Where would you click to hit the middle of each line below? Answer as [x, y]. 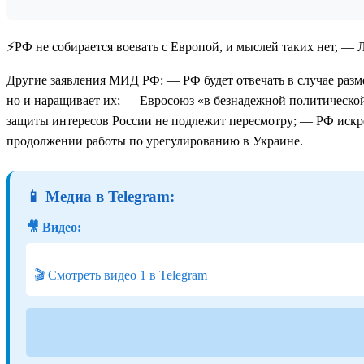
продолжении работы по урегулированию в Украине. [155, 141]
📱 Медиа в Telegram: [100, 196]
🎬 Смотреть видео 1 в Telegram [121, 275]
